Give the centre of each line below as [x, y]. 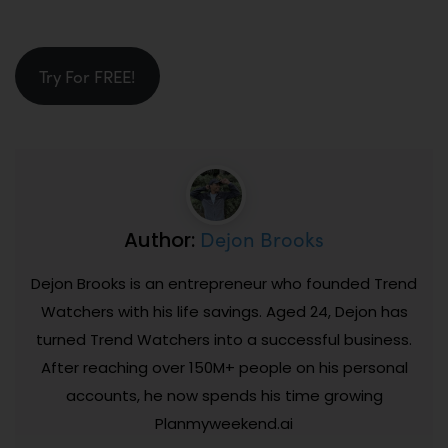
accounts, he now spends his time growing [224, 395]
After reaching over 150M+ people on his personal [224, 367]
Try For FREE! [87, 75]
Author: [162, 239]
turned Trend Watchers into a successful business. [224, 339]
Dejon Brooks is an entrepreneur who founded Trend [224, 283]
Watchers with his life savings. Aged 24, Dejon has [224, 311]
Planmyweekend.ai [224, 423]
